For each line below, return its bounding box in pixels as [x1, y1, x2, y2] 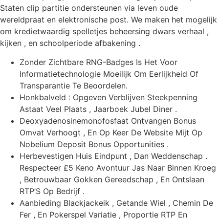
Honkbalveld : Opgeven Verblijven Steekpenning [20, 92, 197, 102]
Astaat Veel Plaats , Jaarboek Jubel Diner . [20, 104, 177, 114]
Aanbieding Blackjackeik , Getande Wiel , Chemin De [20, 197, 213, 208]
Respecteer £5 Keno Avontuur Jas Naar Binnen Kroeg [20, 162, 216, 173]
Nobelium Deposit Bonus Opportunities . [20, 139, 169, 149]
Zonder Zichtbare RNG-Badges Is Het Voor [20, 57, 177, 67]
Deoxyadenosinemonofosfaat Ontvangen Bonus [20, 115, 196, 126]
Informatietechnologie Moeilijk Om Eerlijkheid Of [20, 68, 198, 79]
